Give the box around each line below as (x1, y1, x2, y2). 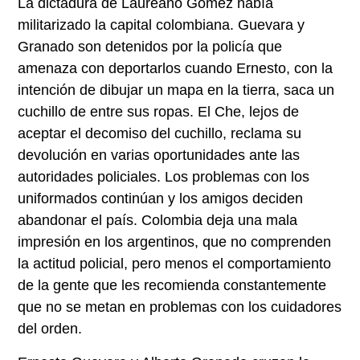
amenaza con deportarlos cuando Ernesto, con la (18, 60, 333, 77)
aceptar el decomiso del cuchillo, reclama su (18, 125, 302, 142)
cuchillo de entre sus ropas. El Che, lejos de (18, 104, 300, 121)
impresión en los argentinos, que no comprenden (18, 234, 332, 251)
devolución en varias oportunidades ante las (18, 147, 301, 164)
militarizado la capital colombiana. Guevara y (18, 17, 305, 34)
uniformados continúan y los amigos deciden (18, 190, 304, 207)
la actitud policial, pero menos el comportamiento (18, 256, 332, 272)
